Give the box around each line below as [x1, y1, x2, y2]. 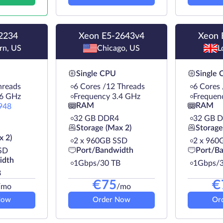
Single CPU [76, 69, 116, 78]
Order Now [93, 196, 130, 204]
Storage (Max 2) [76, 123, 131, 132]
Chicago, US [97, 44, 140, 53]
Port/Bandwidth [76, 146, 133, 154]
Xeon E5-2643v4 [79, 32, 144, 41]
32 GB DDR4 [74, 114, 119, 123]
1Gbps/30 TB [74, 159, 120, 168]
